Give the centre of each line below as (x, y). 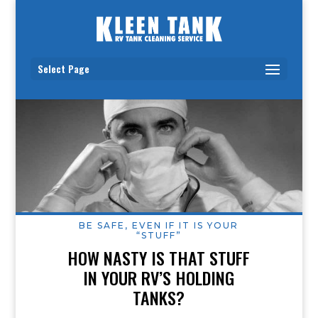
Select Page (63, 69)
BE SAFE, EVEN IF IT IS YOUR (159, 225)
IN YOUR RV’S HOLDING (159, 277)
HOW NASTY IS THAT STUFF (159, 257)
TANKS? (159, 297)
